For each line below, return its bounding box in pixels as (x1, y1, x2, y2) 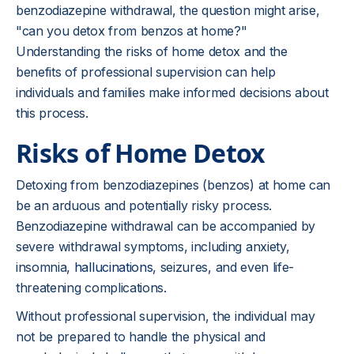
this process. (16, 105, 88, 121)
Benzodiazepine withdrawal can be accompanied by (16, 218, 315, 234)
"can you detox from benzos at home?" (16, 23, 247, 39)
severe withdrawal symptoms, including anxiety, (16, 239, 290, 254)
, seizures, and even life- (153, 259, 295, 275)
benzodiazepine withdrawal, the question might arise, (16, 2, 320, 18)
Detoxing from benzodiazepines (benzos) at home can (16, 177, 330, 193)
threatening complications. (16, 280, 167, 296)
